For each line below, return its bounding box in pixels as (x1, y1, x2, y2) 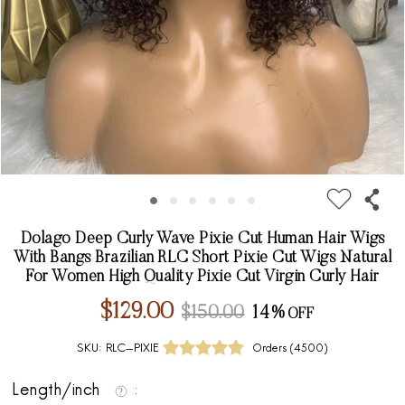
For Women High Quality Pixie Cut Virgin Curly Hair (26, 269, 379, 287)
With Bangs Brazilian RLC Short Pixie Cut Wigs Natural (13, 250, 392, 268)
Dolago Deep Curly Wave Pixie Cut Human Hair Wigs (20, 231, 385, 249)
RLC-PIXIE (106, 342, 159, 356)
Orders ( (252, 343, 294, 356)
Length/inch (12, 381, 106, 401)
